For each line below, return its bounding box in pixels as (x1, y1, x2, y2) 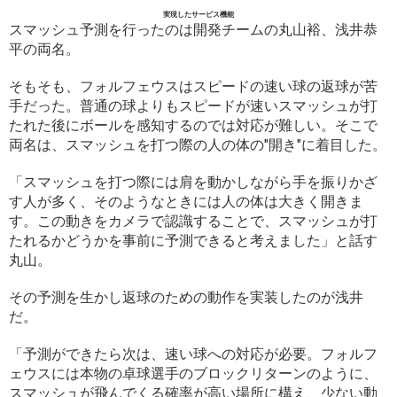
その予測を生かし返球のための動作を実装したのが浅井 (9, 288, 363, 306)
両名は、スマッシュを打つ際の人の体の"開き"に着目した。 (9, 136, 386, 153)
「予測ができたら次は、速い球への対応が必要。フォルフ (9, 345, 378, 362)
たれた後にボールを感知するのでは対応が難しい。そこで (9, 116, 378, 134)
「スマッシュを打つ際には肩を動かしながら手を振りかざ (9, 173, 378, 191)
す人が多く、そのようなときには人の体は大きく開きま (9, 192, 363, 210)
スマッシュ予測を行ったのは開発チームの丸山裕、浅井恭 (9, 20, 378, 38)
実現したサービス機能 (163, 9, 234, 19)
